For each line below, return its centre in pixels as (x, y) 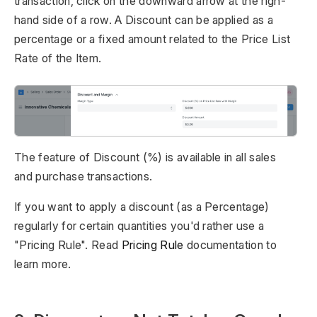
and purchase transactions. (83, 176)
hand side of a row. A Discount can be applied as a (144, 20)
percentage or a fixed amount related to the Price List (152, 39)
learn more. (43, 264)
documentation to (230, 244)
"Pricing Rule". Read (68, 244)
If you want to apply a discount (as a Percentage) (142, 206)
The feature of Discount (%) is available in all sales (145, 157)
